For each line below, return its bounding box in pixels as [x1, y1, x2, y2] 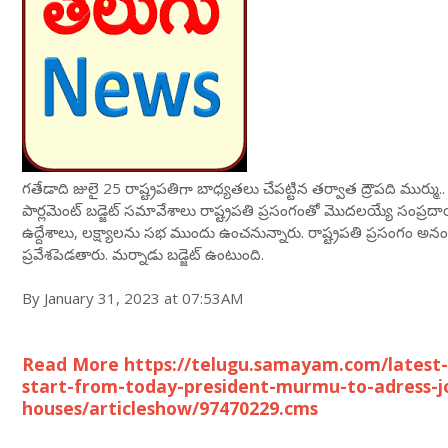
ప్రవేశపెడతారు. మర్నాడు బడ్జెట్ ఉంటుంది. [22, 244, 264, 264]
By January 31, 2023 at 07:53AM [22, 288, 243, 308]
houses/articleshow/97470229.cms [22, 396, 318, 420]
